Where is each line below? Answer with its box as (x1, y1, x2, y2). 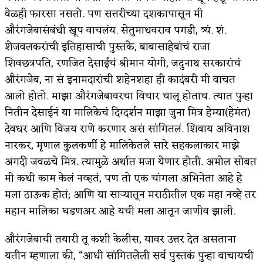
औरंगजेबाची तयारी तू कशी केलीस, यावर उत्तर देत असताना (5, 230, 236, 249)
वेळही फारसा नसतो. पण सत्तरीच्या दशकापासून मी (5, 4, 203, 23)
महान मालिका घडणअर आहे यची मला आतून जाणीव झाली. (5, 201, 235, 221)
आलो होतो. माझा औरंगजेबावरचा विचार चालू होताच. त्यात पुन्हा (5, 86, 253, 106)
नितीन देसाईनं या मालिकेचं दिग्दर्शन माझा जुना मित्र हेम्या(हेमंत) (5, 103, 250, 122)
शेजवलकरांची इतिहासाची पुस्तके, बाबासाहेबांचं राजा (5, 37, 210, 56)
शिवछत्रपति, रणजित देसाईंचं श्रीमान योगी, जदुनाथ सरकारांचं (5, 53, 241, 73)
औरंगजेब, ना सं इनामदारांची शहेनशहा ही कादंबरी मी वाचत (5, 70, 235, 89)
